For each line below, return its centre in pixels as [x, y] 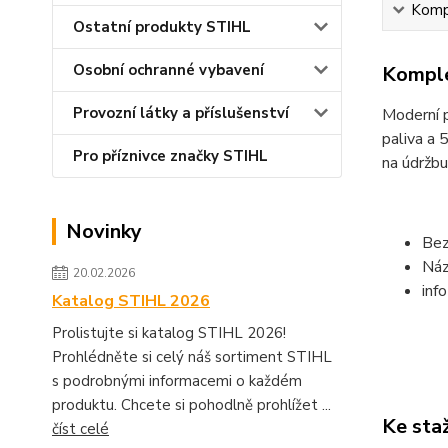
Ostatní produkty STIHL [162, 27]
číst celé [80, 429]
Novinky [104, 231]
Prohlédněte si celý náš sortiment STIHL [192, 357]
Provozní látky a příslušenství [181, 113]
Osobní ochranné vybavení [168, 70]
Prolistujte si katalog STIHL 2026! [169, 333]
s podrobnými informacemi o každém [177, 381]
